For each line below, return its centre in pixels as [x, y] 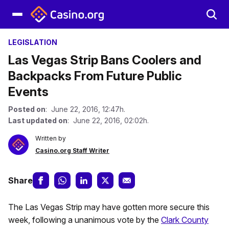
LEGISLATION [33, 42]
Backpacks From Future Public [95, 76]
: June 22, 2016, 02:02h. [108, 120]
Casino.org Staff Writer [72, 151]
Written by [51, 138]
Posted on [27, 109]
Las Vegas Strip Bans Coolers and [105, 60]
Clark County [185, 220]
